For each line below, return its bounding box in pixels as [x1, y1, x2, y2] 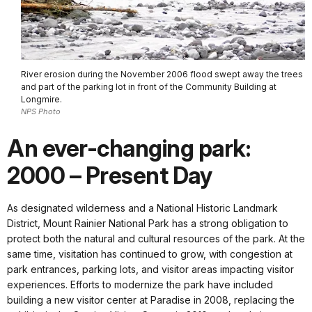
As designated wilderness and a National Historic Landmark [7, 201, 278, 214]
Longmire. [21, 93, 62, 104]
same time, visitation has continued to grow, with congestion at [7, 247, 292, 260]
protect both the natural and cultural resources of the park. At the [7, 232, 305, 244]
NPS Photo [21, 106, 61, 116]
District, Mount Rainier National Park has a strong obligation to [7, 217, 288, 229]
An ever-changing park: [7, 134, 250, 162]
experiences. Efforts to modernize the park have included [7, 278, 273, 290]
